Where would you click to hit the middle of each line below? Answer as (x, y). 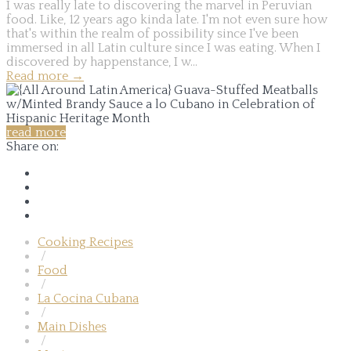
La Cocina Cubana (88, 298)
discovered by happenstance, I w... (102, 62)
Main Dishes (72, 326)
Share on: (33, 146)
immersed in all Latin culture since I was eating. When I (163, 47)
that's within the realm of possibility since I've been (152, 33)
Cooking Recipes (85, 242)
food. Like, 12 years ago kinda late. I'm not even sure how (167, 19)
